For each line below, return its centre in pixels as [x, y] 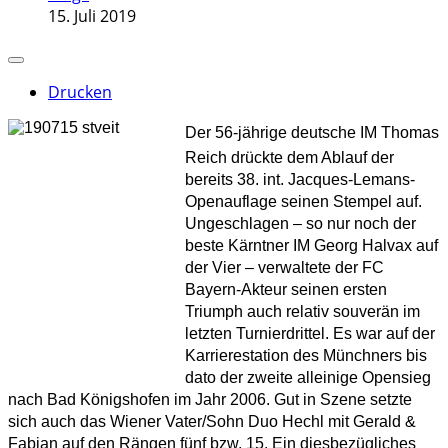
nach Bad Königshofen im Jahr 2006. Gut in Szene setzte [210, 399]
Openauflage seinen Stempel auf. [303, 201]
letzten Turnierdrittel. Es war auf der [310, 333]
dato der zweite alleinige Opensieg [308, 377]
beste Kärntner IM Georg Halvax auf [311, 245]
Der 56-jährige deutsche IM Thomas [312, 132]
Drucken [80, 92]
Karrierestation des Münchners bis [306, 355]
